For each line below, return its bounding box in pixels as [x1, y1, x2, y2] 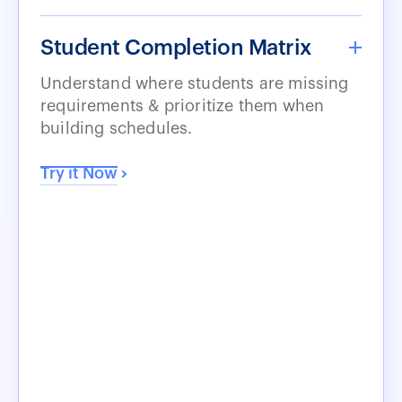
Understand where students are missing [40, 74, 349, 92]
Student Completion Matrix [40, 36, 311, 58]
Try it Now [40, 164, 118, 181]
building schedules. [40, 119, 193, 136]
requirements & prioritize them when [40, 97, 325, 114]
